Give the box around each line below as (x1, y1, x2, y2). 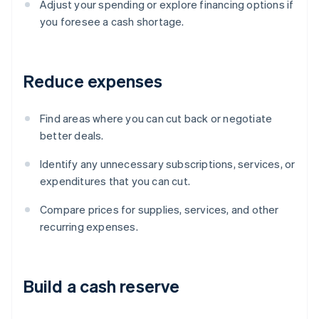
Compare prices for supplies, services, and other (40, 202, 279, 217)
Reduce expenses (23, 70, 163, 93)
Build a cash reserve (23, 275, 179, 298)
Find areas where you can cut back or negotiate (40, 111, 273, 126)
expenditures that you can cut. (40, 174, 190, 189)
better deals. (40, 128, 104, 143)
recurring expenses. (40, 219, 138, 234)
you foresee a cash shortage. (40, 14, 184, 29)
